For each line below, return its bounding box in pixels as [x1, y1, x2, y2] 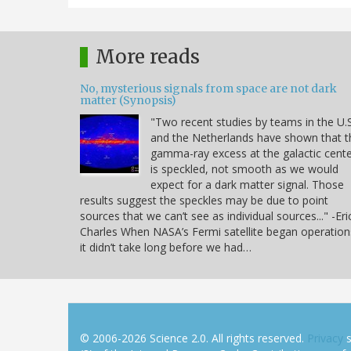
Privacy [307, 331, 343, 346]
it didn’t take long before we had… [80, 240, 251, 255]
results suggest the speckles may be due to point [80, 193, 328, 208]
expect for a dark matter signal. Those [150, 177, 344, 193]
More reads [96, 45, 200, 70]
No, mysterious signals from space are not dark [80, 81, 337, 96]
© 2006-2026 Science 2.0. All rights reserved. [80, 331, 307, 346]
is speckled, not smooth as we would [150, 161, 338, 177]
